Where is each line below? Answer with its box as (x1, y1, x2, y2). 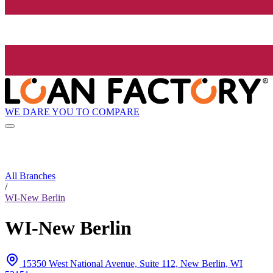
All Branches (5, 171, 55, 182)
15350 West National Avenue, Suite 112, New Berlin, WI (22, 258, 243, 269)
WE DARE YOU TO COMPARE (5, 106, 140, 117)
